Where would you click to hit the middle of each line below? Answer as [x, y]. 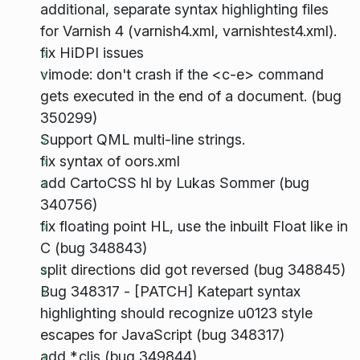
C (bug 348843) [93, 248]
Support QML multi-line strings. [142, 139]
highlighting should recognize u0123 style [176, 313]
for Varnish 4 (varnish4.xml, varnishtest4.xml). [188, 31]
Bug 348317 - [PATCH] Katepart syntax [170, 291]
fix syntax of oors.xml [110, 161]
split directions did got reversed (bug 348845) [192, 270]
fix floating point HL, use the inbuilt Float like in [194, 226]
